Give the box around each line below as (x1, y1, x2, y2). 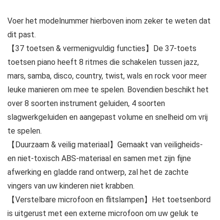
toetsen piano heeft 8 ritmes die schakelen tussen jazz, (7, 57, 199, 67)
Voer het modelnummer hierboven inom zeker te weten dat (7, 16, 211, 26)
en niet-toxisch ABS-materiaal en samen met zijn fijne (7, 153, 191, 163)
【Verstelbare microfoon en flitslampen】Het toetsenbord (7, 194, 211, 204)
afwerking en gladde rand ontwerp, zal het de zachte (7, 167, 189, 177)
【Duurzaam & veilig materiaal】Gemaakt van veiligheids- (7, 139, 203, 149)
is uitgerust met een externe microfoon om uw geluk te (7, 208, 198, 218)
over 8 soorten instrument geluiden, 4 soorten (7, 98, 165, 108)
